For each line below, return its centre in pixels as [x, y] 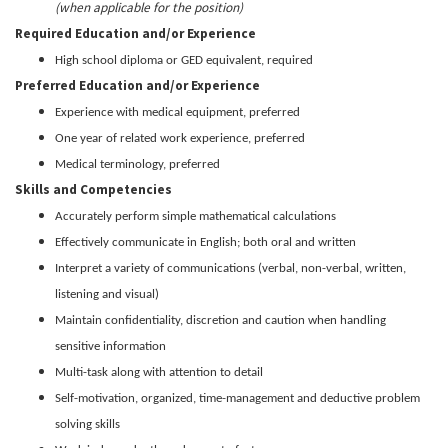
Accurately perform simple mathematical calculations [195, 216]
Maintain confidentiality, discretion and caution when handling [220, 320]
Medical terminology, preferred [137, 164]
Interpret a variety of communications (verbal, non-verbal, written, [230, 268]
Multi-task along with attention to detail [159, 372]
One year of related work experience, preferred [180, 138]
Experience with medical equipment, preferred [177, 112]
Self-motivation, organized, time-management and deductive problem [237, 398]
